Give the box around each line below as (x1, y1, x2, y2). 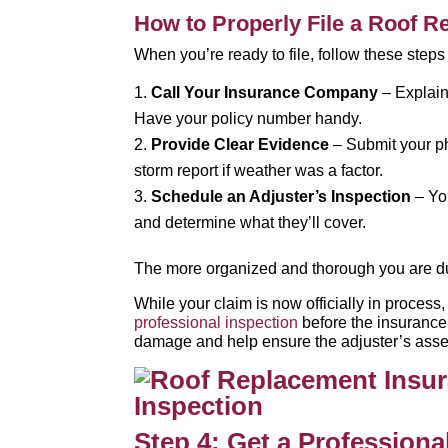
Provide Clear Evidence (151, 136, 330, 153)
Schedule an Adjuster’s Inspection (151, 188, 412, 205)
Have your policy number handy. (134, 110, 363, 127)
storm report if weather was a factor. (134, 162, 384, 179)
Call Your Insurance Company (151, 84, 379, 101)
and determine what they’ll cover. (134, 214, 367, 231)
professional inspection (134, 314, 303, 331)
